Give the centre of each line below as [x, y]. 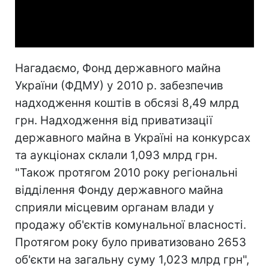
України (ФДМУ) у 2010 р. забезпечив [119, 85]
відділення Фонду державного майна [119, 190]
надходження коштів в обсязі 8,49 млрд [127, 103]
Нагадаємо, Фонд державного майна [118, 68]
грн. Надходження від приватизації [114, 120]
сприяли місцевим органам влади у [115, 207]
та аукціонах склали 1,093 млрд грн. [116, 155]
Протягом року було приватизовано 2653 [131, 242]
